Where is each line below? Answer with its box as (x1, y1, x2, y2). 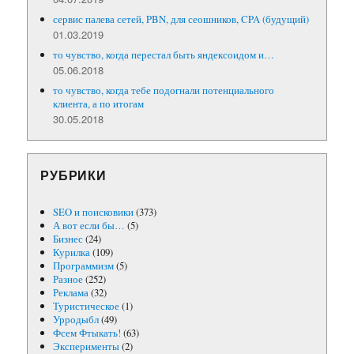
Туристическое (53, 298, 120, 313)
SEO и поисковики (53, 204, 134, 219)
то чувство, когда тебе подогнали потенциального (53, 82, 275, 97)
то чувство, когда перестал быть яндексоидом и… (53, 47, 275, 62)
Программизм (53, 258, 115, 273)
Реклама (53, 284, 89, 299)
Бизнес (53, 231, 84, 246)
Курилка (53, 244, 91, 259)
